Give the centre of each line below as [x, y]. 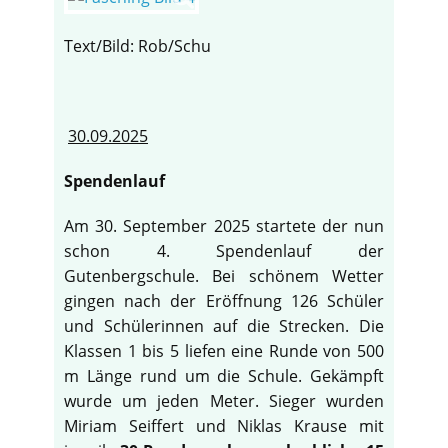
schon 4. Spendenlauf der [224, 251]
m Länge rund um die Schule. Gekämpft [224, 376]
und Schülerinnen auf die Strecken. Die [224, 326]
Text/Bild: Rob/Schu [137, 46]
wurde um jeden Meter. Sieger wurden [224, 401]
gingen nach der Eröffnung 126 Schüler [224, 301]
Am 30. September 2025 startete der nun [224, 226]
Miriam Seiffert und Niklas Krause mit [224, 426]
